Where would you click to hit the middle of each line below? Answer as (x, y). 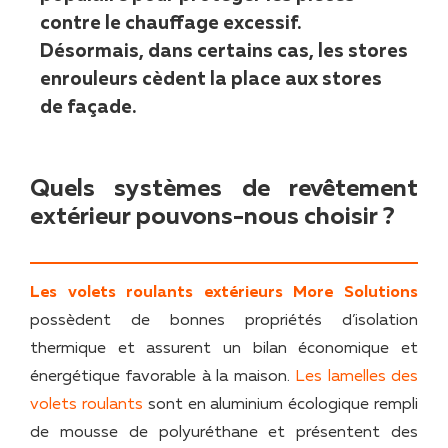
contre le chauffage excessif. (170, 24)
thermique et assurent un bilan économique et (224, 349)
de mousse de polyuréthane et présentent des (224, 433)
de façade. (88, 108)
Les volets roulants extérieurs (156, 293)
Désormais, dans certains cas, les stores (224, 52)
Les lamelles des (357, 377)
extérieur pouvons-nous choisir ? (212, 217)
